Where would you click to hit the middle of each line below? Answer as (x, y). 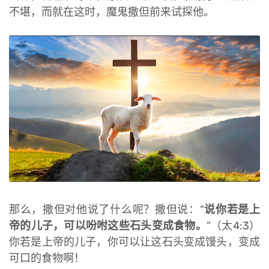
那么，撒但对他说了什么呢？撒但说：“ (107, 210)
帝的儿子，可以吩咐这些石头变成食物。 (108, 226)
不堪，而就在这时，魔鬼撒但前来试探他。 (112, 12)
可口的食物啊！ (47, 258)
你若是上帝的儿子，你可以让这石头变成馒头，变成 (134, 242)
